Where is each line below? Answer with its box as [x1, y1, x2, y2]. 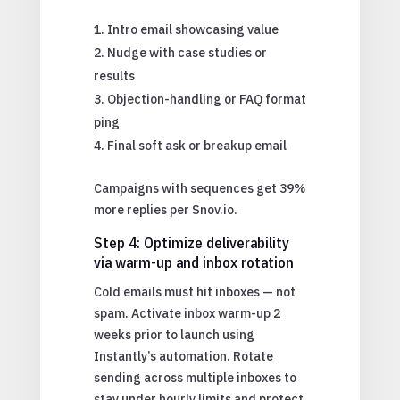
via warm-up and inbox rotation [93, 252, 294, 272]
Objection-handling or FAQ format [106, 90, 306, 107]
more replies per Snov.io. [93, 201, 237, 218]
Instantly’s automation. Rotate [93, 347, 273, 364]
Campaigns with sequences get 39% [93, 179, 305, 196]
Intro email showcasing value [106, 21, 279, 37]
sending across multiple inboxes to [93, 369, 296, 386]
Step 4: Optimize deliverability [93, 232, 289, 253]
